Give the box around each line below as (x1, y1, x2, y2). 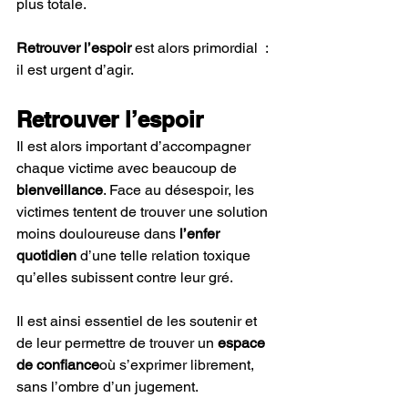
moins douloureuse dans (16, 224, 179, 242)
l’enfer (179, 224, 223, 242)
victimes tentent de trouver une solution (16, 202, 271, 220)
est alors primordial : (135, 38, 271, 56)
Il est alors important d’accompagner (16, 137, 254, 155)
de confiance (16, 355, 99, 373)
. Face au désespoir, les (103, 180, 258, 199)
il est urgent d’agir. (16, 60, 137, 78)
